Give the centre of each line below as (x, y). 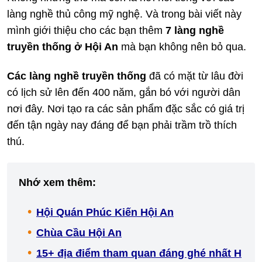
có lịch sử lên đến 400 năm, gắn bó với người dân (124, 92)
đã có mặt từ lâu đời (195, 76)
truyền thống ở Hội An (63, 47)
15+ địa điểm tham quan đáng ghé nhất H (139, 253)
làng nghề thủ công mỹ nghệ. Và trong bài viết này (124, 14)
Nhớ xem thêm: (57, 182)
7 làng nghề (195, 30)
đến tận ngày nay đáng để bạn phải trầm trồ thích (122, 125)
